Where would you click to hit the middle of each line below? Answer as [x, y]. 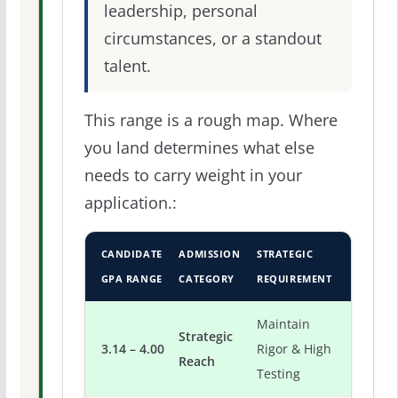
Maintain [284, 325]
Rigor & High [295, 350]
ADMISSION [210, 254]
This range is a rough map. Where [211, 120]
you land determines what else [199, 148]
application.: [130, 203]
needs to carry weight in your [193, 175]
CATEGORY [207, 279]
